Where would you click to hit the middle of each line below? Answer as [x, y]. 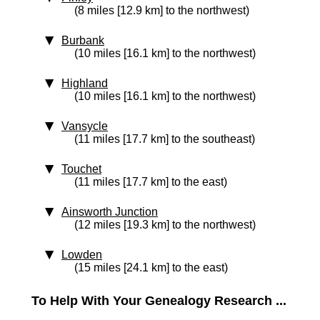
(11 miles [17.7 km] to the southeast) [165, 139]
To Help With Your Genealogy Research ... [159, 301]
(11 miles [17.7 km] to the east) [151, 182]
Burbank [83, 40]
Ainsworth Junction [110, 212]
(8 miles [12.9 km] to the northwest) [162, 10]
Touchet [81, 169]
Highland [85, 83]
